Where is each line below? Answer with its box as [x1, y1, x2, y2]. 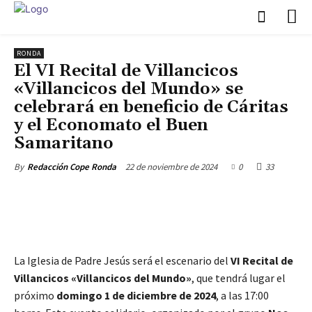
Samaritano [14, 132, 114, 154]
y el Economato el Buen [14, 114, 208, 136]
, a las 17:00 [216, 288, 269, 302]
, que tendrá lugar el [192, 270, 286, 285]
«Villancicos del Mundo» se [14, 78, 243, 100]
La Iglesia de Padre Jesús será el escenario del [14, 253, 231, 267]
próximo [14, 288, 56, 302]
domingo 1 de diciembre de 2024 [56, 288, 216, 302]
